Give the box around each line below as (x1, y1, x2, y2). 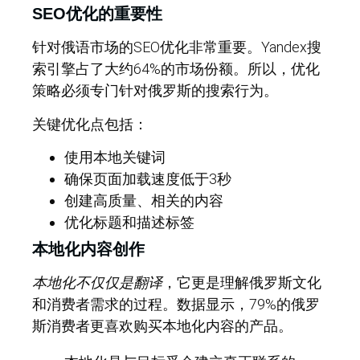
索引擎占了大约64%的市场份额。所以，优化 (32, 60, 320, 78)
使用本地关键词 (64, 149, 166, 166)
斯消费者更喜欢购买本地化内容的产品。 (32, 317, 292, 335)
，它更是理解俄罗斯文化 (162, 274, 321, 292)
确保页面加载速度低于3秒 (64, 170, 231, 188)
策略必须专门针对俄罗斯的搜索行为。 (32, 82, 278, 100)
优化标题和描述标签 (64, 214, 194, 231)
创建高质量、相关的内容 (64, 192, 223, 210)
